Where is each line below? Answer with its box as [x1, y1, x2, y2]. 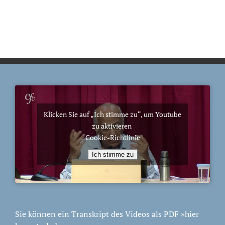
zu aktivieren [92, 121, 133, 131]
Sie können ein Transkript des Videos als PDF [15, 208, 181, 219]
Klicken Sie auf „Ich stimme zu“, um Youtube [44, 109, 181, 119]
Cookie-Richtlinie [85, 132, 140, 142]
